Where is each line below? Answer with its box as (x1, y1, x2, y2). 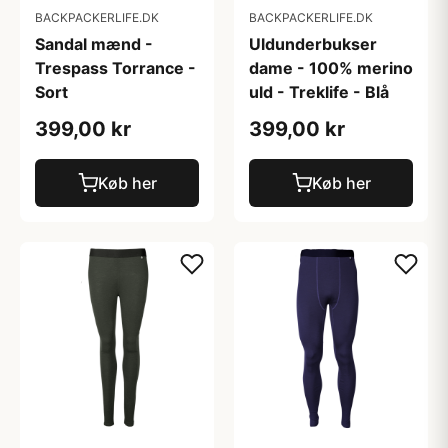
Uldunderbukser (249, 34, 377, 54)
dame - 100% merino (249, 58, 413, 78)
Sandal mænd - (35, 34, 153, 54)
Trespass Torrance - (35, 58, 196, 78)
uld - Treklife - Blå (249, 82, 389, 102)
